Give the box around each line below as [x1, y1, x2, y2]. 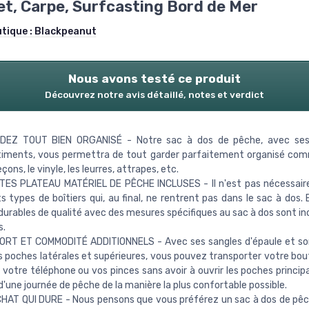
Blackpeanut [34, 26, 97, 38]
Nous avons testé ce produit [68, 72, 241, 86]
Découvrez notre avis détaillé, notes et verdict [45, 89, 264, 101]
